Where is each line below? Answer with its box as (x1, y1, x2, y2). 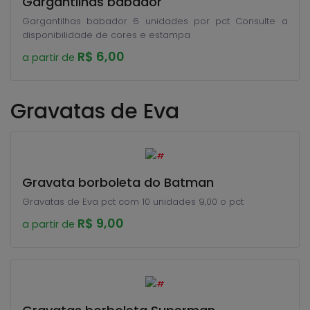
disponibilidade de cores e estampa (22, 28, 190, 42)
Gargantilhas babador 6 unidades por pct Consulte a (22, 15, 235, 28)
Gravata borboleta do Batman (22, 174, 214, 191)
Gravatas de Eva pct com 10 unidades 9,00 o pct (22, 195, 244, 208)
